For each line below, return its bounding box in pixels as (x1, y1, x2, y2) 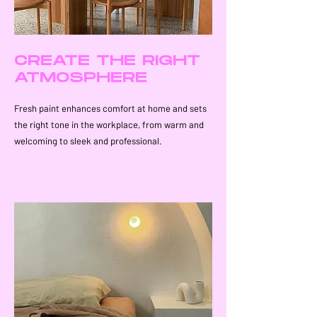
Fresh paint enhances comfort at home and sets (14, 103, 207, 114)
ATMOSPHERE (14, 69, 147, 86)
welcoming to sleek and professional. (14, 135, 162, 146)
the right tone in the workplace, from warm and (14, 119, 204, 130)
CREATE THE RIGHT (14, 52, 200, 69)
